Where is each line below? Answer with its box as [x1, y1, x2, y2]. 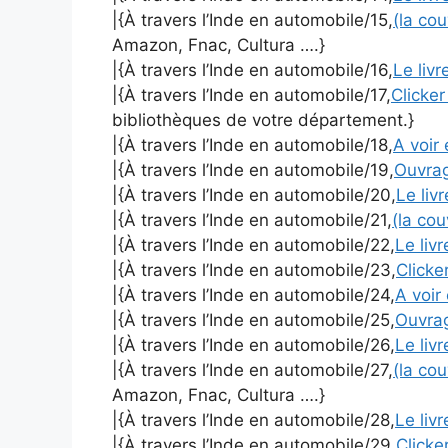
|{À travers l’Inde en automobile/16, [112, 60, 393, 81]
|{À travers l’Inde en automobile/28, [112, 410, 395, 431]
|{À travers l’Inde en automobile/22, [112, 235, 395, 256]
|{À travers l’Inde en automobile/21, [112, 210, 392, 231]
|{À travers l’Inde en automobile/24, [112, 285, 395, 306]
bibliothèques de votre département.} [112, 110, 414, 131]
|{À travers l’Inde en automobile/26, [112, 335, 395, 356]
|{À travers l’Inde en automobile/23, [112, 260, 396, 281]
